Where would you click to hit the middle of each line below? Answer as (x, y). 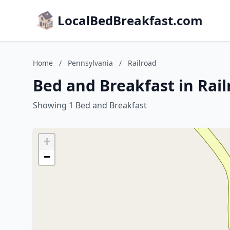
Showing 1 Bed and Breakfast (90, 105)
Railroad (142, 63)
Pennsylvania (90, 63)
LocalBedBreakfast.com (130, 20)
